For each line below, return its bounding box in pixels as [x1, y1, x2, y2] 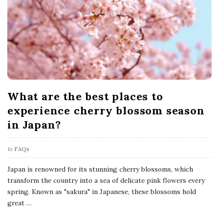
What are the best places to [7, 89, 163, 103]
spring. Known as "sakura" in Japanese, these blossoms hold [7, 187, 196, 196]
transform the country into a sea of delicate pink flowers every [7, 175, 205, 185]
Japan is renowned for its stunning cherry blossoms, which [7, 164, 193, 174]
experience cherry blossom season [7, 103, 205, 117]
